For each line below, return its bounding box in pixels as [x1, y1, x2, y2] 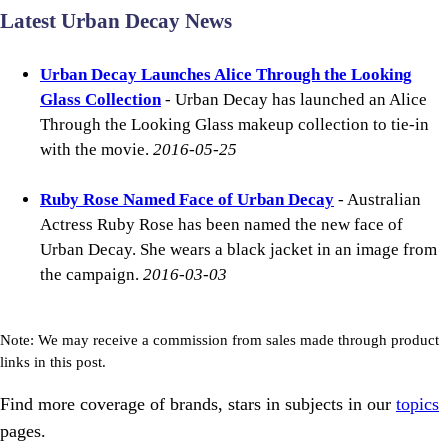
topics [396, 394, 439, 415]
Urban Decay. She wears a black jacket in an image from [40, 240, 437, 260]
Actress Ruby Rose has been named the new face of [40, 215, 403, 235]
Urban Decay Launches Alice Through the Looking [40, 65, 412, 85]
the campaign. [40, 265, 143, 285]
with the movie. [40, 140, 153, 160]
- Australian [334, 190, 421, 210]
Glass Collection [40, 90, 161, 110]
